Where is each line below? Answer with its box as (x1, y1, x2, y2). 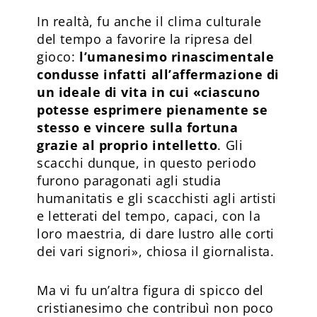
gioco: (37, 47, 80, 65)
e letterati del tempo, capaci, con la (37, 207, 261, 224)
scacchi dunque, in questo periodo (37, 154, 257, 171)
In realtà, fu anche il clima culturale (37, 12, 262, 30)
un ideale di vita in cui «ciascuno (37, 83, 260, 100)
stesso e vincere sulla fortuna (37, 118, 238, 136)
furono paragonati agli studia (37, 171, 221, 189)
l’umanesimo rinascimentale (79, 47, 275, 65)
